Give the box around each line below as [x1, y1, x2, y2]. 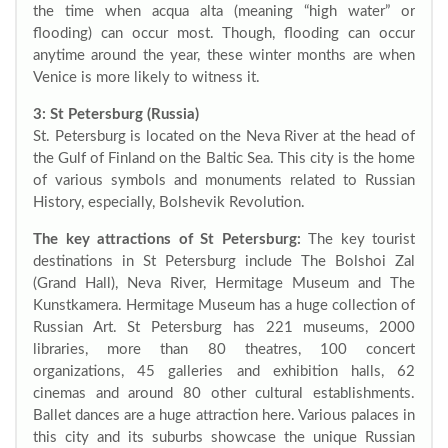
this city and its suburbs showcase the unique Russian [33, 430, 415, 445]
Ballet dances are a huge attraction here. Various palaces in [33, 408, 415, 423]
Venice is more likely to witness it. [33, 70, 260, 85]
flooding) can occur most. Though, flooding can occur [33, 26, 415, 41]
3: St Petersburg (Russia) [33, 107, 199, 122]
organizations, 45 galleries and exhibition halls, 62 [33, 364, 415, 379]
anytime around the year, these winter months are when [33, 48, 415, 63]
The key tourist [300, 232, 415, 247]
